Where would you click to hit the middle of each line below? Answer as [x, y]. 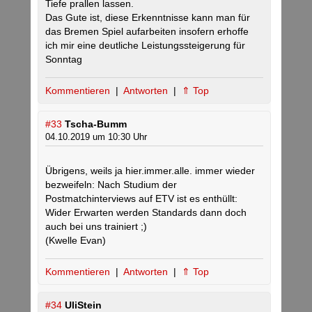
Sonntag [64, 60]
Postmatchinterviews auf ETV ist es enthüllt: [141, 199]
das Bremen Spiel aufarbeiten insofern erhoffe [147, 32]
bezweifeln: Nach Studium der [111, 185]
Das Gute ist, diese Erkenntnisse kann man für [148, 18]
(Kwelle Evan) [76, 241]
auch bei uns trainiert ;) [96, 227]
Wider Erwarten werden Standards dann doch [146, 213]
